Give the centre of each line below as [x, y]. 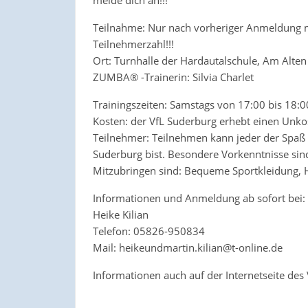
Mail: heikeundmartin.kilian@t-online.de [187, 247]
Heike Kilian [120, 214]
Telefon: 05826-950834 [148, 231]
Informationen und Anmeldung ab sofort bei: [199, 198]
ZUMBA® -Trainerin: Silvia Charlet [173, 77]
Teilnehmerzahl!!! [133, 44]
